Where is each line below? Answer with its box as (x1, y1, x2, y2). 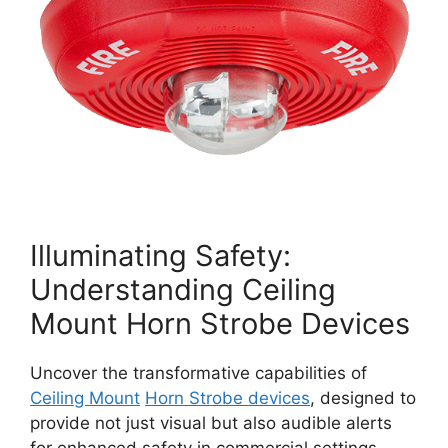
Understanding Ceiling (30, 272, 336, 307)
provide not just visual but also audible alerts (30, 413, 392, 433)
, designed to (310, 388, 416, 408)
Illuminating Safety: (30, 238, 291, 273)
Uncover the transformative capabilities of (30, 363, 367, 383)
